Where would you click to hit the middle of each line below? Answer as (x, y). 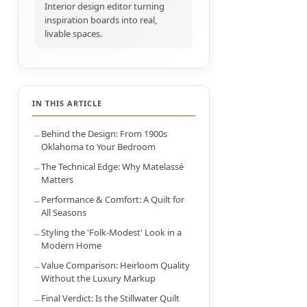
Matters (57, 180)
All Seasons (64, 212)
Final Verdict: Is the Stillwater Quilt (110, 298)
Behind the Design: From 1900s (104, 134)
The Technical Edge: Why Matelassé (112, 167)
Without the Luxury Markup (98, 278)
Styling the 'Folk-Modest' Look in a (111, 232)
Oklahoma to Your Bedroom (98, 147)
